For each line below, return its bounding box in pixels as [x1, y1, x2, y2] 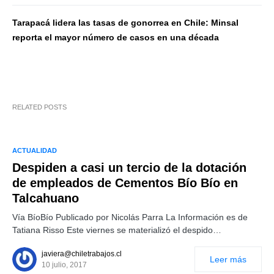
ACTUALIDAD [12, 147, 57, 154]
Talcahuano [12, 191, 79, 205]
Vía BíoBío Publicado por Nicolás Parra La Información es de [12, 212, 248, 222]
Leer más [210, 254, 246, 264]
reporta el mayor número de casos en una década [12, 32, 219, 42]
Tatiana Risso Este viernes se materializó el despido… [12, 225, 221, 235]
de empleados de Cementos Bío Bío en [12, 176, 238, 190]
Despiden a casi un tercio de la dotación [12, 161, 246, 174]
